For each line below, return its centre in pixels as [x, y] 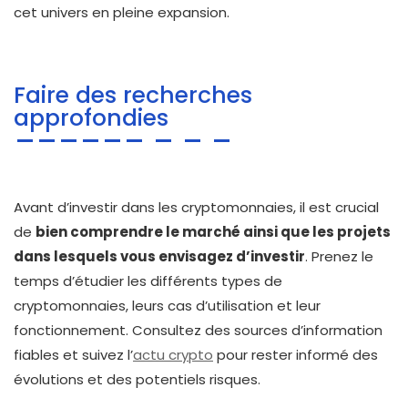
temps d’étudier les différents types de [148, 280]
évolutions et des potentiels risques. [137, 379]
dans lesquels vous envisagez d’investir [159, 256]
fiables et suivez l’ [73, 354]
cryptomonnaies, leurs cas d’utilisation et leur [167, 305]
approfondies [91, 118]
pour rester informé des [296, 354]
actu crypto [173, 354]
